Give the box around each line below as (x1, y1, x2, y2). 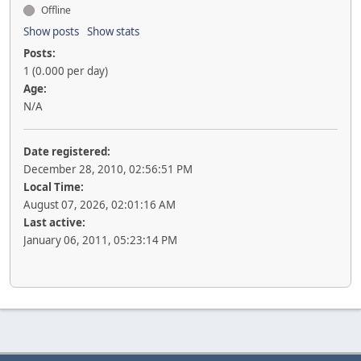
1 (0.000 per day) (23, 64, 108, 78)
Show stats (87, 24, 139, 39)
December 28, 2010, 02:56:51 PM (23, 162, 193, 176)
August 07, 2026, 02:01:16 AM (23, 197, 176, 212)
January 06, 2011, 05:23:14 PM (23, 233, 177, 247)
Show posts (23, 24, 79, 39)
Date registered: (23, 144, 110, 159)
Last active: (23, 215, 85, 230)
